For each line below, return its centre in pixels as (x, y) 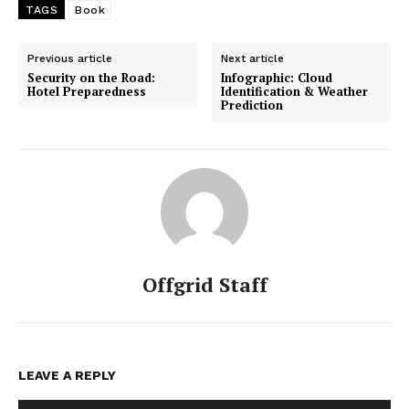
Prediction (252, 105)
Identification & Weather (295, 92)
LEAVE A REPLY (67, 376)
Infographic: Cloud (277, 78)
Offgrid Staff (204, 285)
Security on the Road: (91, 78)
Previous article (70, 59)
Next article (253, 59)
